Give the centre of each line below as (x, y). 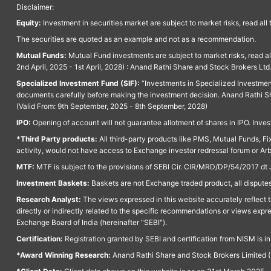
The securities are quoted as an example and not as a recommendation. (136, 39)
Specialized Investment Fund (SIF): (78, 83)
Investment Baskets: (53, 183)
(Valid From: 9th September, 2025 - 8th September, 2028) (112, 106)
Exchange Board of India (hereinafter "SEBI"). (91, 222)
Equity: (28, 22)
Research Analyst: (48, 199)
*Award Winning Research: (63, 255)
